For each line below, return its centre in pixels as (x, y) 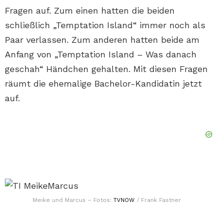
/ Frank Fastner (158, 200)
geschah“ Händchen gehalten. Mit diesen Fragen (106, 69)
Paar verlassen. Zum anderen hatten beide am (102, 39)
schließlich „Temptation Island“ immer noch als (105, 25)
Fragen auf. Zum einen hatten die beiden (90, 10)
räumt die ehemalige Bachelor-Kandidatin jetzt (103, 83)
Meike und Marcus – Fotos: (73, 200)
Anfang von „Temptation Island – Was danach (101, 54)
